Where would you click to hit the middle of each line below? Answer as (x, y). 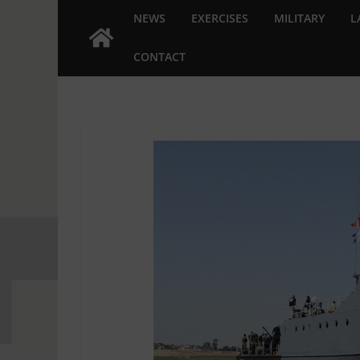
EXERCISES (220, 18)
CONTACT (160, 56)
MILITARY (299, 18)
